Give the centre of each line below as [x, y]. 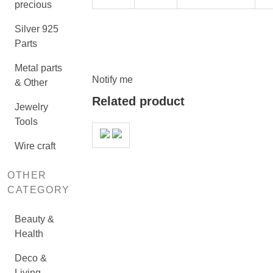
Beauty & [34, 219]
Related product [138, 101]
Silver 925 [37, 29]
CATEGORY [39, 190]
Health [29, 234]
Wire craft [35, 146]
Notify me [112, 80]
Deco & [31, 258]
